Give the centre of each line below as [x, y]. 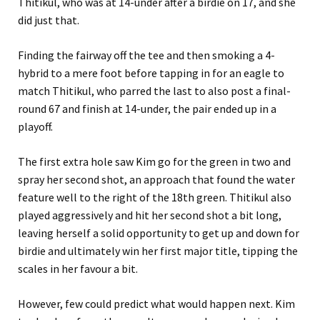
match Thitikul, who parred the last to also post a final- [154, 90]
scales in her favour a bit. [78, 268]
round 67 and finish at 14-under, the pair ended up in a [147, 108]
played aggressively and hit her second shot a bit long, [150, 215]
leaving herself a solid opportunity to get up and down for [159, 232]
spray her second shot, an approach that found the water [156, 179]
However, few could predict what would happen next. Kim [156, 303]
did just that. [49, 20]
